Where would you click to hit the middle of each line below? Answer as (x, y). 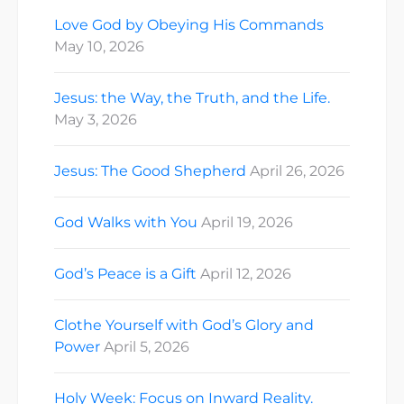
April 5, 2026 (147, 346)
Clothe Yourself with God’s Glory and (184, 325)
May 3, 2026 (96, 119)
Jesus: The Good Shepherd (150, 170)
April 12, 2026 (246, 273)
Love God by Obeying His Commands (189, 24)
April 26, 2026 (297, 170)
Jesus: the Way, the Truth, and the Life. (192, 97)
